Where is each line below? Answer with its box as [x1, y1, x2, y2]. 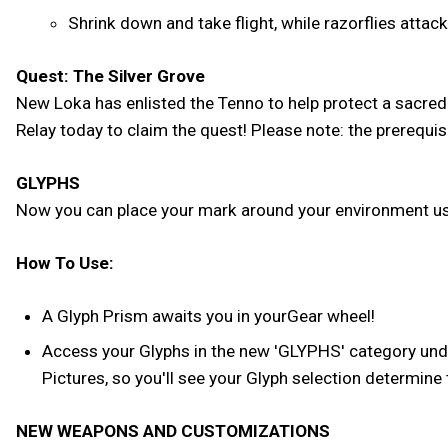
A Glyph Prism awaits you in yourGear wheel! [41, 306, 375, 327]
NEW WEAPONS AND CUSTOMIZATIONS [16, 420, 330, 441]
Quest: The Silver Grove [16, 66, 205, 87]
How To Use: [16, 253, 114, 274]
